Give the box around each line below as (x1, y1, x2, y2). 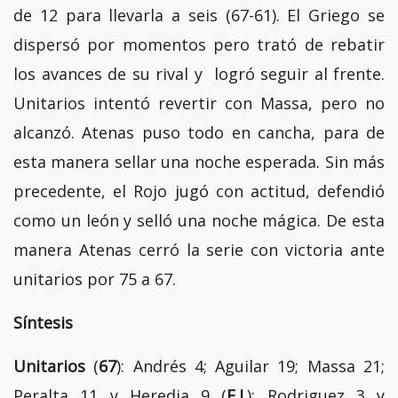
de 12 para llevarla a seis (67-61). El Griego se (13, 4, 385, 26)
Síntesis (13, 311, 73, 333)
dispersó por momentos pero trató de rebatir (13, 33, 385, 55)
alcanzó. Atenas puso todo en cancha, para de (13, 121, 385, 143)
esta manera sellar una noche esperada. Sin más (13, 150, 385, 172)
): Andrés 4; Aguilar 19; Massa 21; (116, 354, 386, 377)
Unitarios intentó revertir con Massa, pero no (13, 92, 385, 114)
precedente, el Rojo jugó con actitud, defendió (13, 179, 385, 202)
